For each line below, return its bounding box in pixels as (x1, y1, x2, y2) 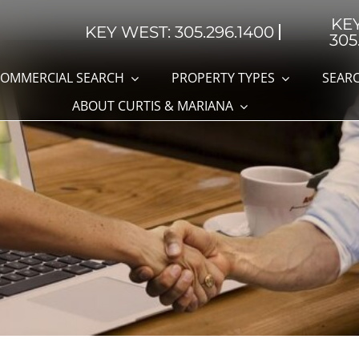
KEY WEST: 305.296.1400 (85, 22, 275, 42)
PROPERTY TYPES (171, 69, 276, 87)
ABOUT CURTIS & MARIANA (71, 97, 233, 115)
